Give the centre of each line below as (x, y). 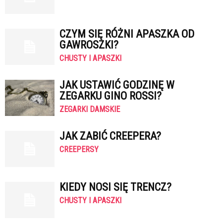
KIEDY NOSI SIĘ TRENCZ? (115, 187)
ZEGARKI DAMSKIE (90, 109)
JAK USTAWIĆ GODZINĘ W (117, 85)
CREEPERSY (79, 149)
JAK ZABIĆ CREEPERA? (110, 136)
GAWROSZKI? (89, 45)
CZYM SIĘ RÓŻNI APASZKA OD (127, 34)
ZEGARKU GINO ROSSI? (111, 96)
